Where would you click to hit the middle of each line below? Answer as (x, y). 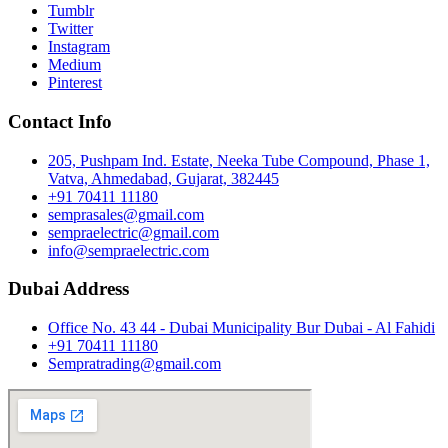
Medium (74, 65)
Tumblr (71, 11)
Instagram (79, 47)
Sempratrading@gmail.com (134, 363)
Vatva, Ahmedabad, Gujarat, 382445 (163, 178)
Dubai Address (68, 289)
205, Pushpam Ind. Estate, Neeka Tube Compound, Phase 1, (239, 160)
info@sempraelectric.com (128, 250)
